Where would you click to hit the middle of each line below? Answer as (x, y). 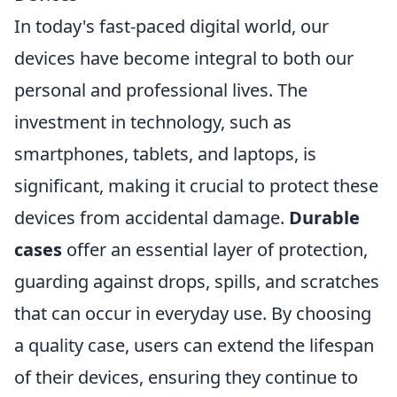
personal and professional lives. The (161, 90)
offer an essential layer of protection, (215, 249)
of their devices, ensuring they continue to (186, 377)
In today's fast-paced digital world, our (171, 26)
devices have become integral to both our (184, 58)
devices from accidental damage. (152, 218)
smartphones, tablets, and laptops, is (165, 154)
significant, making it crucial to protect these (196, 186)
